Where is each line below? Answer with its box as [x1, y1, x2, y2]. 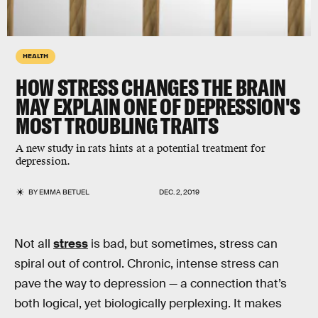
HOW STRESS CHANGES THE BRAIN [16, 73, 287, 102]
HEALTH [23, 51, 48, 60]
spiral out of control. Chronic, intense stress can [14, 256, 279, 271]
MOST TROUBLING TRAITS [16, 111, 221, 140]
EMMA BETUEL [39, 187, 90, 197]
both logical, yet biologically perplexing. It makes [14, 296, 282, 311]
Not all [14, 236, 53, 251]
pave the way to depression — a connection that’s [14, 276, 287, 291]
